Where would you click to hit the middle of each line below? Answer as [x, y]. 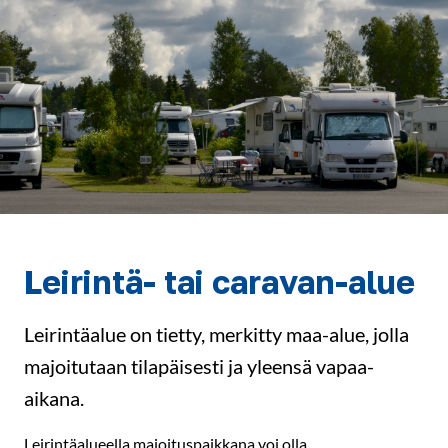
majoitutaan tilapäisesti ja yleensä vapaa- [199, 365]
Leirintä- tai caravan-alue [219, 281]
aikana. [54, 397]
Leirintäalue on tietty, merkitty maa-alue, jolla [216, 333]
